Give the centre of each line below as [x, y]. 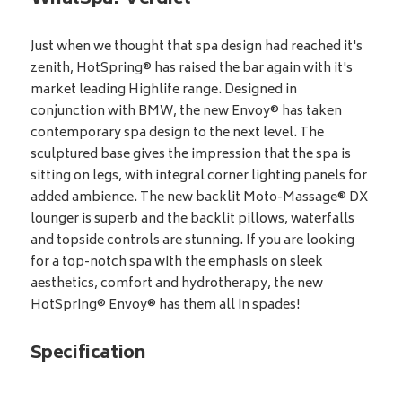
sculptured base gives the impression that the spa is [190, 155]
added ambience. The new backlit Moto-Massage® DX [199, 198]
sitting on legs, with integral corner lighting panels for [198, 177]
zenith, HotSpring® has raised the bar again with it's [191, 69]
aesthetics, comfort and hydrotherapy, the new [176, 284]
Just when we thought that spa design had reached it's [196, 48]
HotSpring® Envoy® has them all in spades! [165, 306]
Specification [88, 354]
